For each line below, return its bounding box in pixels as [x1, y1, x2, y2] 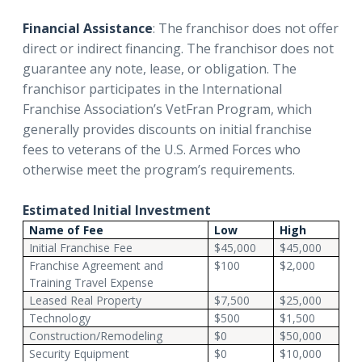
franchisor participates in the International [23, 79, 282, 98]
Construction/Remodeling [29, 327, 163, 343]
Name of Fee [29, 221, 104, 238]
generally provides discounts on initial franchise [23, 120, 312, 138]
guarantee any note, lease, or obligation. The [23, 59, 297, 78]
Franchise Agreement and [29, 257, 164, 273]
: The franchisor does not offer [153, 19, 339, 37]
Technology [29, 309, 91, 326]
